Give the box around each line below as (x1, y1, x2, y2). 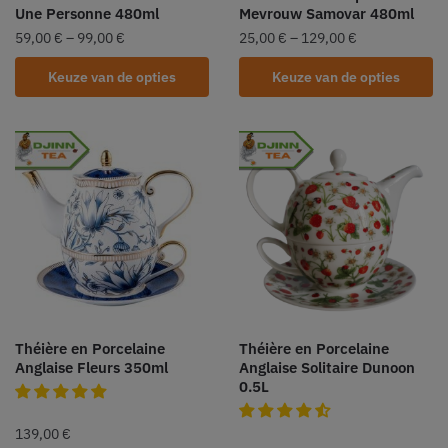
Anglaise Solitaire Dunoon (239, 357, 415, 377)
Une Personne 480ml (15, 3, 159, 23)
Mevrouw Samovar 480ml (239, 3, 414, 23)
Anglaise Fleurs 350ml (15, 357, 168, 377)
